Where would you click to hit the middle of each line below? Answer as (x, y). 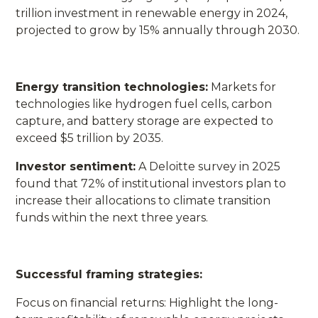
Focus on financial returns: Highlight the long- (147, 302)
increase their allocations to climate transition (143, 200)
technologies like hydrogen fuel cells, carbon (144, 104)
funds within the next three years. (112, 217)
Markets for (242, 87)
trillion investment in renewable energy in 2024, (152, 13)
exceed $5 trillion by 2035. (90, 138)
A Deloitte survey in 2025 (208, 166)
